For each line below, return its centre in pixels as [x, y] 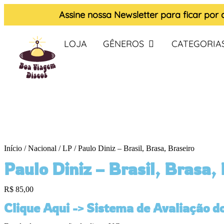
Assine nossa [86, 15]
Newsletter [136, 15]
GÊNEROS [124, 44]
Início [13, 148]
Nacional [42, 148]
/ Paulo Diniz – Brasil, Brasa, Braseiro [133, 148]
